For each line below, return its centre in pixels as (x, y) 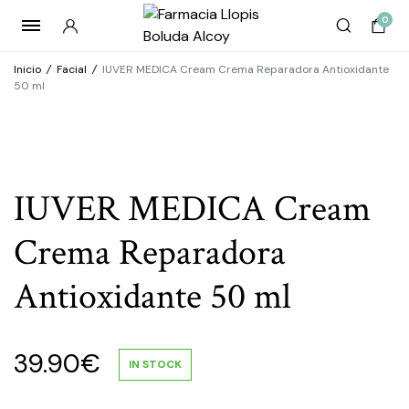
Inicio (27, 69)
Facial (72, 69)
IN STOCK (155, 364)
